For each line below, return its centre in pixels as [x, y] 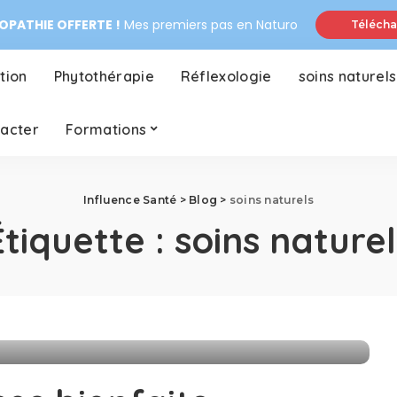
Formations [106, 129]
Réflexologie [226, 76]
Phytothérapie [104, 76]
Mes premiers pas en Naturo [209, 24]
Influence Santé [130, 200]
